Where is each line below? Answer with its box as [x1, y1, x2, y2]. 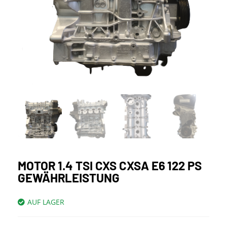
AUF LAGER [27, 197, 64, 207]
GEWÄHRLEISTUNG [18, 170, 120, 185]
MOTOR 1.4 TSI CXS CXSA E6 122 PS [18, 158, 202, 173]
